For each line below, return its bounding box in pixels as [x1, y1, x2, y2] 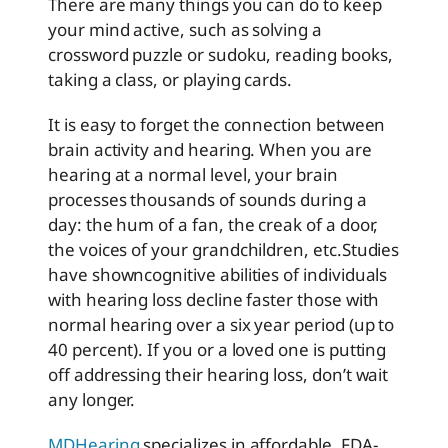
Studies [341, 238, 400, 262]
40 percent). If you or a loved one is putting [48, 338, 387, 362]
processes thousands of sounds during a [48, 188, 367, 212]
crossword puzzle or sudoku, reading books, [48, 43, 393, 67]
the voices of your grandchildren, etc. [48, 238, 342, 262]
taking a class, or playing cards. [48, 68, 293, 92]
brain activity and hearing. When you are [48, 138, 372, 162]
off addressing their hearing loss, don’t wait [48, 363, 389, 387]
